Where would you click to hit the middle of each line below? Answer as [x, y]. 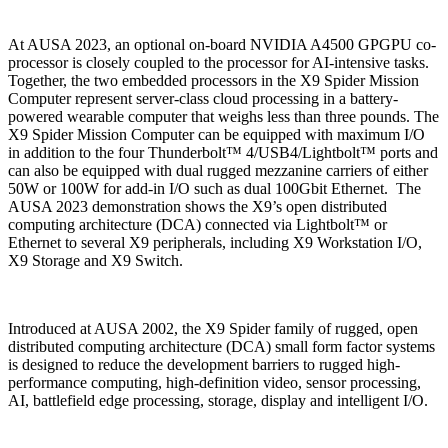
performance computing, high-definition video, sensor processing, [214, 382]
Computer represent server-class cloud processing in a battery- [203, 98]
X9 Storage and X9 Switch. [95, 260]
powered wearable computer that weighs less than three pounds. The [223, 116]
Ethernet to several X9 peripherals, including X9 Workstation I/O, [215, 242]
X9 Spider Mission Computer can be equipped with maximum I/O [216, 134]
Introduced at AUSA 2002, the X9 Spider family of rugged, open [213, 328]
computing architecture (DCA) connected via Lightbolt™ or [197, 224]
